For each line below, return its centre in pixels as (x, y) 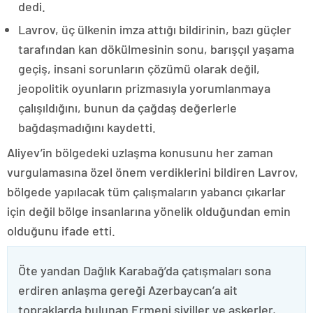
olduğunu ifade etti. (61, 231)
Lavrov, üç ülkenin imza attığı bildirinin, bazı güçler (155, 29)
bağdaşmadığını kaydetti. (87, 127)
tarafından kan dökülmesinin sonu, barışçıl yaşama (156, 49)
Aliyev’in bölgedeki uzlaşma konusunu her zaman (140, 152)
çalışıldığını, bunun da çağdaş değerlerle (128, 108)
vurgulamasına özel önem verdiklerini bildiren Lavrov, (153, 172)
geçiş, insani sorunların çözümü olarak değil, (139, 68)
